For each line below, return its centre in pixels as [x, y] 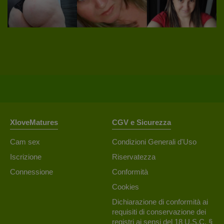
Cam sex [25, 142]
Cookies [125, 187]
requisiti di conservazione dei [159, 212]
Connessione [31, 172]
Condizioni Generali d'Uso [154, 142]
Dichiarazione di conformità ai [160, 202]
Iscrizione [26, 157]
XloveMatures [34, 122]
